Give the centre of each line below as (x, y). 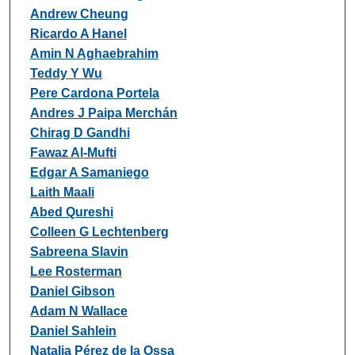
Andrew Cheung (79, 13)
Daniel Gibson (72, 291)
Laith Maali (62, 192)
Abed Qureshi (71, 212)
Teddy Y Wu (66, 73)
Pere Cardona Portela (94, 93)
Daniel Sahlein (73, 330)
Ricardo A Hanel (78, 33)
